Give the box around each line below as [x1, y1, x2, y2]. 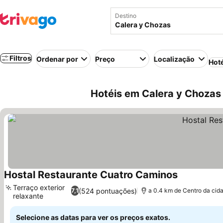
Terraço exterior [13, 183, 65, 192]
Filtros [9, 54, 31, 62]
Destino [115, 12, 136, 19]
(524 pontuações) [79, 186, 137, 195]
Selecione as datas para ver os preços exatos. [16, 213, 170, 222]
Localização [154, 54, 195, 63]
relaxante [13, 192, 43, 200]
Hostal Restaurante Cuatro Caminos [4, 169, 178, 181]
